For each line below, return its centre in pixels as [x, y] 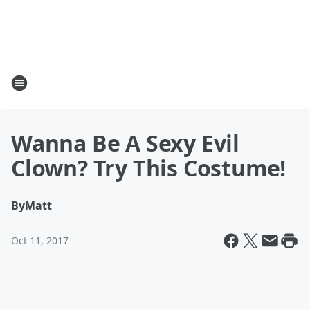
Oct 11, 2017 [40, 240]
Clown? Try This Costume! [149, 168]
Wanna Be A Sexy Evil [125, 143]
